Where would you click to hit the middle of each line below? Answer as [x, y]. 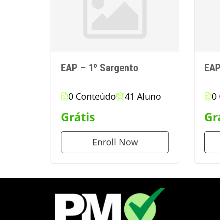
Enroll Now [115, 142]
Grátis [78, 117]
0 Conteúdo [92, 96]
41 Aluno [143, 96]
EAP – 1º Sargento [100, 68]
